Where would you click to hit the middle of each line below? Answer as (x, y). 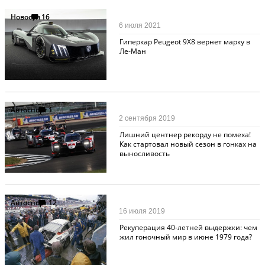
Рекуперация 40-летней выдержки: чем (188, 228)
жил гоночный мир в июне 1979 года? (185, 237)
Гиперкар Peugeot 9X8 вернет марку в (185, 42)
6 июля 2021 (140, 26)
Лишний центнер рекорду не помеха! (185, 135)
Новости (25, 17)
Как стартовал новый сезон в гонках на (188, 144)
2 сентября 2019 (147, 119)
